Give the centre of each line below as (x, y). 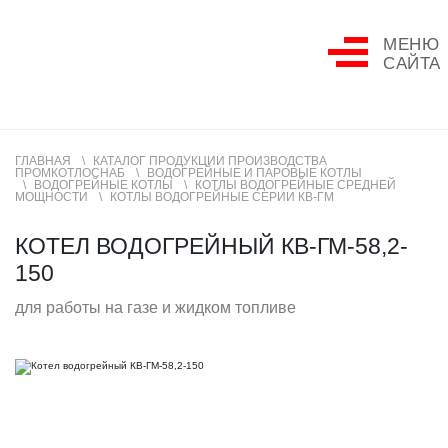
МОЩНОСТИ (51, 197)
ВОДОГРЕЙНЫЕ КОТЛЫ (103, 185)
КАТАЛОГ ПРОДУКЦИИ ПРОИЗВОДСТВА (210, 161)
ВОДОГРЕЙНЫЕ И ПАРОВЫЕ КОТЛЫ (254, 173)
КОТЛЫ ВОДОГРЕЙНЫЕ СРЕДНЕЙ (295, 185)
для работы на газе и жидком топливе (155, 307)
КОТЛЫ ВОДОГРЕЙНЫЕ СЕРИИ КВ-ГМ (222, 197)
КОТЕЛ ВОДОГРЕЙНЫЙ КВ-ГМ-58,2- (211, 246)
